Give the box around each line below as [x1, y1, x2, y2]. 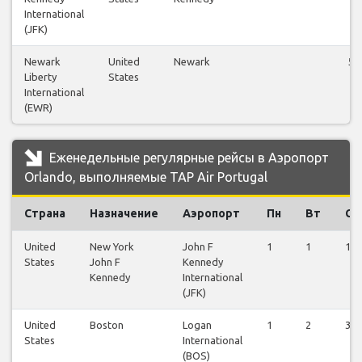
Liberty [24, 71, 57, 83]
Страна [24, 207, 65, 221]
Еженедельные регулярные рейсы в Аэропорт [46, 150, 329, 166]
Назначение [90, 207, 158, 221]
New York [90, 241, 134, 253]
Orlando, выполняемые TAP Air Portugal [24, 170, 267, 185]
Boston [90, 319, 124, 331]
